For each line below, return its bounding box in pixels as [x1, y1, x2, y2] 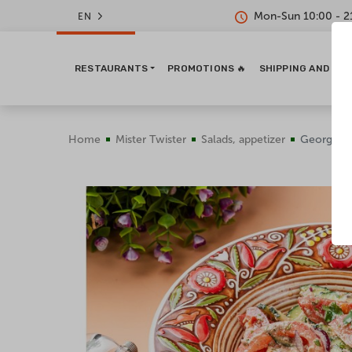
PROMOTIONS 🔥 [167, 63, 247, 74]
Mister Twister [115, 133, 186, 146]
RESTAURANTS [75, 63, 148, 74]
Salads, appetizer [201, 133, 285, 146]
